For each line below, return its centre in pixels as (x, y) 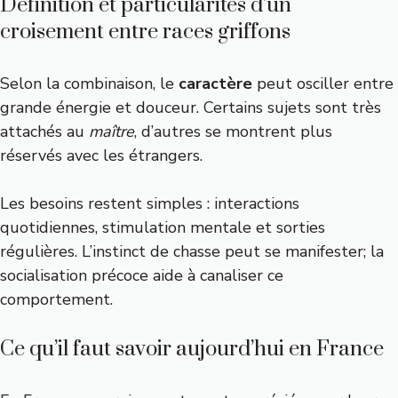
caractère (215, 84)
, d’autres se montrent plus (233, 131)
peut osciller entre (323, 84)
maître (111, 131)
